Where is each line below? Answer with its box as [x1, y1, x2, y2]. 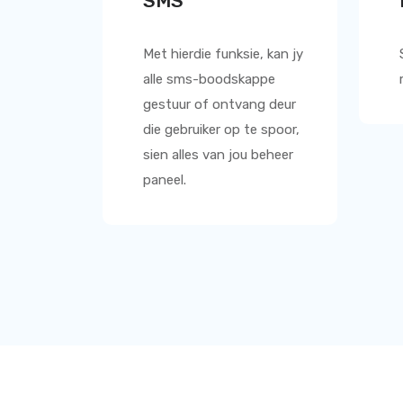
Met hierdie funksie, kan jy [143, 46, 303, 62]
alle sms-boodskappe [143, 71, 275, 87]
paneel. [143, 172, 186, 188]
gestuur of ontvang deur [143, 96, 296, 112]
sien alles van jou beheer [143, 147, 293, 163]
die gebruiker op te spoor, [143, 121, 300, 138]
